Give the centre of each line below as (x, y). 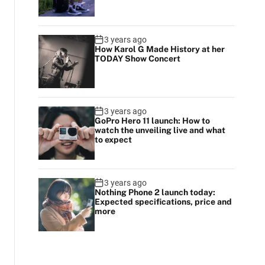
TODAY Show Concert (137, 59)
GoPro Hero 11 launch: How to (152, 121)
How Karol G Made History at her (159, 49)
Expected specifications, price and (163, 202)
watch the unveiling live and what (160, 130)
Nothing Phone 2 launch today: (155, 192)
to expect (113, 140)
